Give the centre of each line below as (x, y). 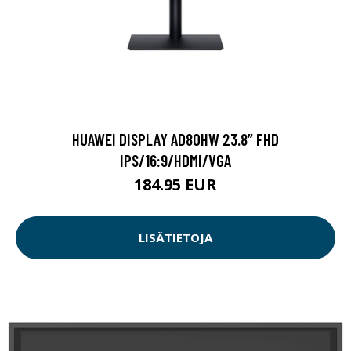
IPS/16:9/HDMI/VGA (175, 160)
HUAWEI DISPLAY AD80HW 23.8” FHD (175, 139)
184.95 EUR (175, 184)
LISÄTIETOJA (175, 238)
